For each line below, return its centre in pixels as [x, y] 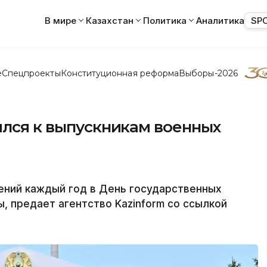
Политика [165, 20]
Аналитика [220, 20]
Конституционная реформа [120, 73]
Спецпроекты [31, 73]
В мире [60, 20]
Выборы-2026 [208, 73]
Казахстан [110, 20]
